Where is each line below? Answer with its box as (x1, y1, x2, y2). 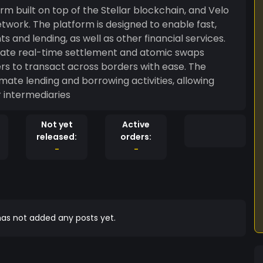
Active (122, 119, 150, 130)
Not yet (41, 119, 73, 130)
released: (36, 131, 77, 143)
